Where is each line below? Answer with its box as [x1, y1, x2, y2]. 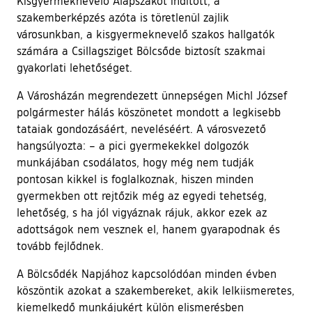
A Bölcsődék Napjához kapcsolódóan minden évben [17, 267, 276, 281]
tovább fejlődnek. [17, 239, 104, 253]
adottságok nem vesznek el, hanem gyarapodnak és [17, 222, 280, 237]
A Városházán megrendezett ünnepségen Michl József [17, 88, 288, 103]
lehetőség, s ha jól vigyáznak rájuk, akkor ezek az [17, 205, 267, 220]
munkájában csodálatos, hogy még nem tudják [17, 155, 254, 170]
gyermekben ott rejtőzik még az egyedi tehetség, [17, 189, 267, 203]
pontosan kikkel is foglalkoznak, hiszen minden [17, 172, 253, 187]
